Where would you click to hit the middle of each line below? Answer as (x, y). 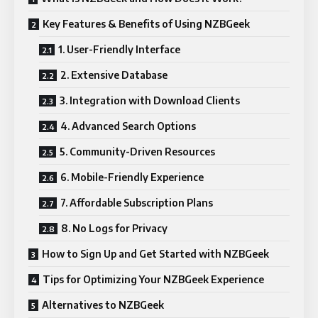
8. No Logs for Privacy (114, 228)
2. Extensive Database (114, 75)
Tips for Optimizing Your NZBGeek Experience (153, 279)
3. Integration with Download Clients (150, 100)
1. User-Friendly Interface (119, 49)
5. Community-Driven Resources (137, 151)
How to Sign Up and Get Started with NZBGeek (155, 253)
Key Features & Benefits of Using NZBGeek (146, 23)
